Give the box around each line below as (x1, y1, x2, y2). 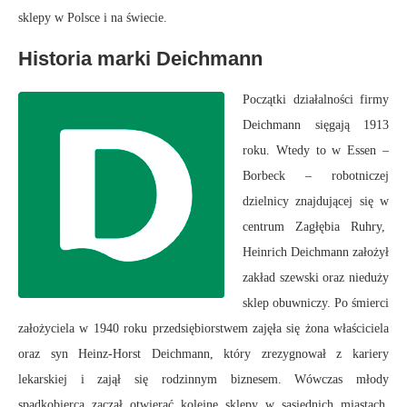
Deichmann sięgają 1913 (243, 118, 389, 133)
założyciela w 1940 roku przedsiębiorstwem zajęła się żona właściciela (18, 322, 389, 336)
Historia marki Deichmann (18, 47, 263, 71)
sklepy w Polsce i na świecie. (18, 11, 167, 25)
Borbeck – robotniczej (243, 169, 389, 184)
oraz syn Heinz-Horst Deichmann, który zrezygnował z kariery (18, 347, 389, 362)
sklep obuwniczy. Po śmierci (243, 296, 389, 311)
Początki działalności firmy (243, 93, 389, 107)
